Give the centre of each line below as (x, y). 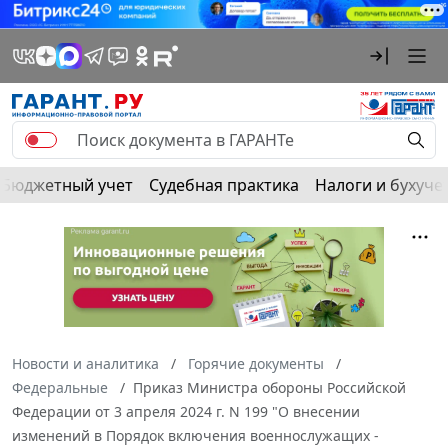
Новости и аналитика (85, 363)
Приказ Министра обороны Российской (269, 387)
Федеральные (60, 387)
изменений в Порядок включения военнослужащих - (195, 435)
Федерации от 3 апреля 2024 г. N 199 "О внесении (186, 411)
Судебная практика (224, 184)
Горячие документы (256, 363)
